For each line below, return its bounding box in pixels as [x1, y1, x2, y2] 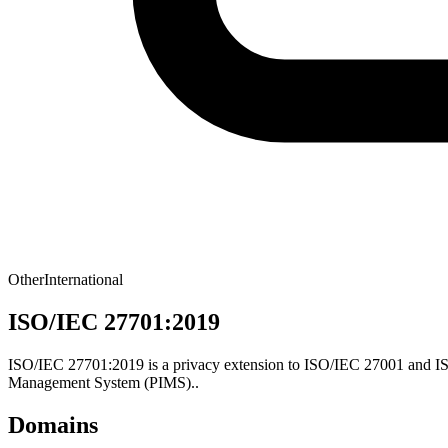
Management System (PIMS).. [8, 373, 199, 391]
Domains [8, 411, 98, 438]
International [44, 271, 123, 288]
